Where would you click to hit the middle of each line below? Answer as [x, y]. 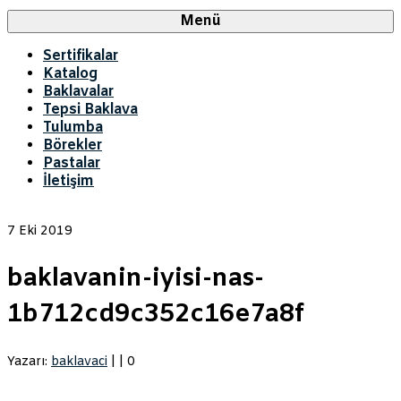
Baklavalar [78, 92]
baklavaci [79, 363]
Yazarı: [29, 363]
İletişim [68, 181]
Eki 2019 [44, 231]
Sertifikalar [81, 56]
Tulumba [73, 128]
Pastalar [72, 163]
